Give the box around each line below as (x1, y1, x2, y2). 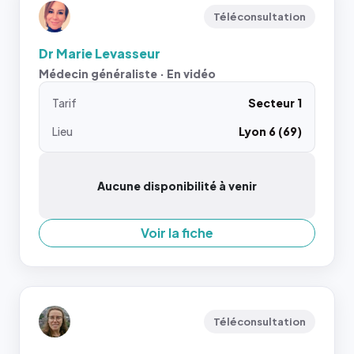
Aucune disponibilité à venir (97, 178, 257, 193)
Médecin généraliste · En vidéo (39, 66, 216, 81)
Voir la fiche (141, 224, 213, 241)
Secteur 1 (248, 95, 302, 110)
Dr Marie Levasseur (39, 44, 160, 62)
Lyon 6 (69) (239, 123, 302, 138)
